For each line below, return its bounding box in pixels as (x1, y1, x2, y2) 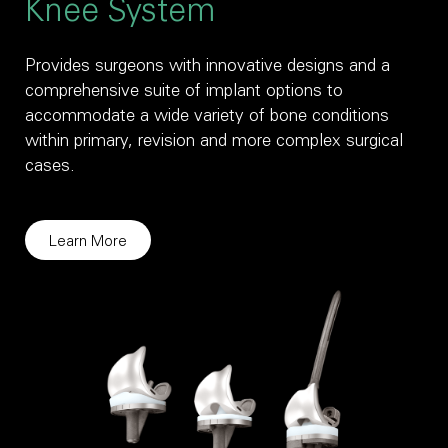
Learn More (49, 234, 127, 250)
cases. (25, 158, 75, 176)
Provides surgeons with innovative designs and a (25, 58, 390, 76)
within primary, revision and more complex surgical (25, 133, 403, 151)
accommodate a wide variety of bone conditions (25, 108, 389, 126)
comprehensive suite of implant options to (25, 83, 343, 101)
